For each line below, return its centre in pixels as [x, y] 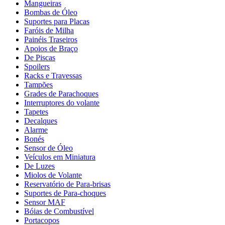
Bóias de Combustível [59, 211]
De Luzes [39, 166]
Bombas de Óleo [51, 12]
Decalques [41, 121]
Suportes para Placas [57, 21]
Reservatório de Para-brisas [67, 184]
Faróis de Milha [49, 30]
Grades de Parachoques [61, 93]
